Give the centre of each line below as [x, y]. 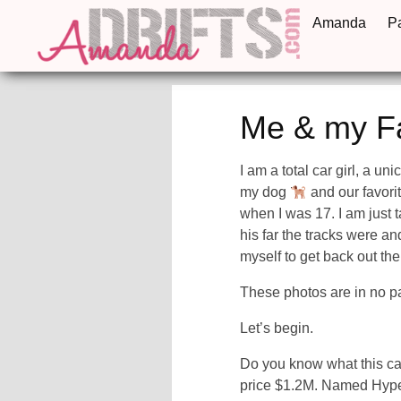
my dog [265, 192]
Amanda [339, 23]
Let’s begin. [277, 328]
